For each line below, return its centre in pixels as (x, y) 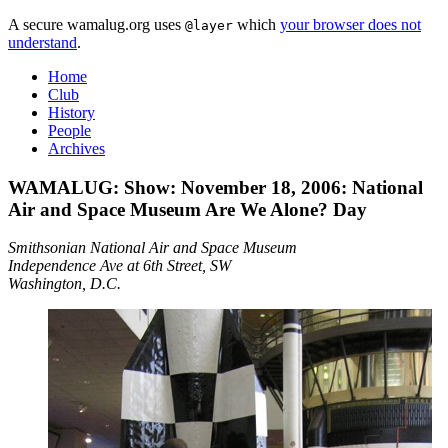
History (71, 112)
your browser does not (350, 24)
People (69, 130)
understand (42, 42)
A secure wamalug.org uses (96, 24)
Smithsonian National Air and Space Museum (152, 248)
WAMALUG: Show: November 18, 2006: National (215, 187)
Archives (76, 148)
